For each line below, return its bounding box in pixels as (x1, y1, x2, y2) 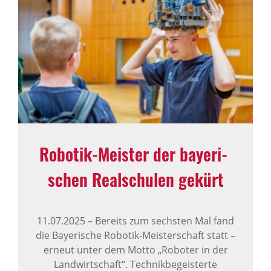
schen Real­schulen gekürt (47, 166, 224, 192)
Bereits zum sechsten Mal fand (93, 214, 234, 227)
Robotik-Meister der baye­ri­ (39, 141, 232, 166)
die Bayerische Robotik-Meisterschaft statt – (36, 228, 235, 242)
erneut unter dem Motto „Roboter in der (43, 243, 228, 256)
